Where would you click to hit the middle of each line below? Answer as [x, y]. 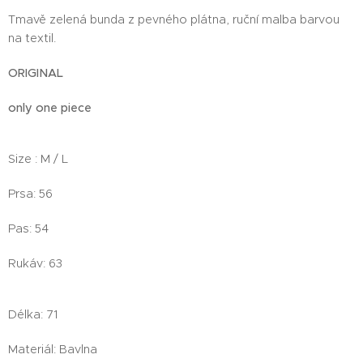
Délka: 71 [33, 314]
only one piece [50, 107]
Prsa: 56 [30, 193]
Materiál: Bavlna [53, 349]
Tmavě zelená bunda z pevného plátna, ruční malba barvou [174, 19]
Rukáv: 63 [35, 263]
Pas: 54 [28, 228]
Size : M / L [38, 158]
